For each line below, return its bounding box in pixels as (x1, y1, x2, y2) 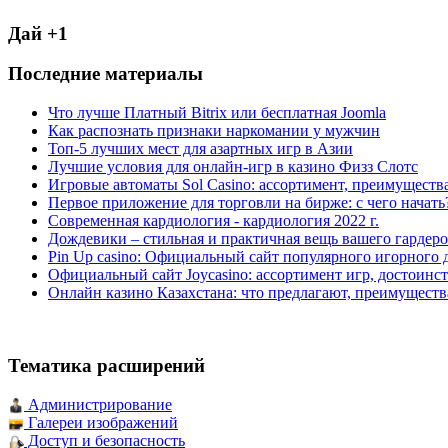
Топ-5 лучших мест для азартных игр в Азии (48, 140, 353, 158)
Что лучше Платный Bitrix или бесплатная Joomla (48, 104, 386, 122)
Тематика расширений (8, 354, 205, 376)
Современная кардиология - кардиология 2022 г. (48, 212, 379, 230)
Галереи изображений (24, 413, 178, 431)
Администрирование (24, 395, 172, 413)
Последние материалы (8, 63, 203, 85)
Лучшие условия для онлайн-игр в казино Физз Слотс (48, 158, 418, 176)
